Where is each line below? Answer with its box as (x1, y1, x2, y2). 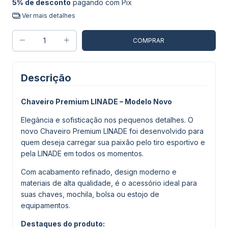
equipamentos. (21, 201, 70, 210)
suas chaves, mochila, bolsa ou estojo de (21, 189, 159, 198)
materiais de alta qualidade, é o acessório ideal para (21, 178, 197, 187)
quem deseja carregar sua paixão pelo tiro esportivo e (21, 137, 205, 147)
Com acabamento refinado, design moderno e (21, 167, 177, 176)
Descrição (21, 71, 71, 84)
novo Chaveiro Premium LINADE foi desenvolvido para (21, 126, 204, 135)
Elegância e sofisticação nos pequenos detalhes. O (21, 115, 193, 124)
